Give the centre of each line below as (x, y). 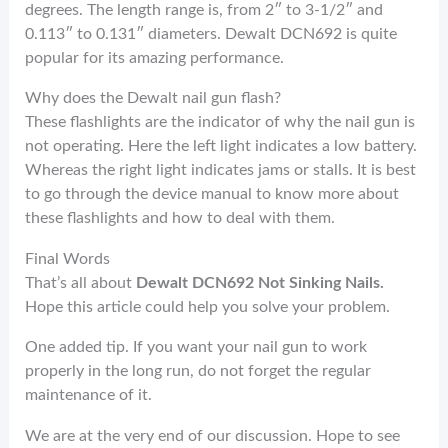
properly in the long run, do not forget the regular (198, 371)
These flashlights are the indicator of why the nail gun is (220, 122)
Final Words (68, 258)
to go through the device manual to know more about (212, 194)
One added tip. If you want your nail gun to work (196, 347)
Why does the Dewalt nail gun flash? (153, 98)
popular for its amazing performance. (157, 58)
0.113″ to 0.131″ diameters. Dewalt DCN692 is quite (211, 34)
